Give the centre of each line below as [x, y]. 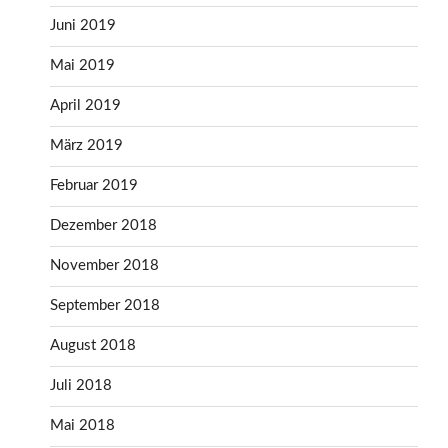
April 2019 [85, 106]
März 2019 [86, 146]
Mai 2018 [82, 426]
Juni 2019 [83, 26]
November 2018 [104, 266]
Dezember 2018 [103, 226]
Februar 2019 [94, 186]
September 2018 [105, 306]
